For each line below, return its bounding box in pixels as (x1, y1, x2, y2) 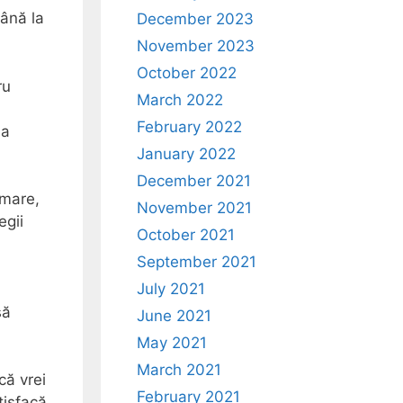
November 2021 (137, 199, 252, 217)
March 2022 (137, 91, 223, 109)
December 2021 (137, 172, 251, 190)
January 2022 (137, 145, 236, 163)
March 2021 (137, 361, 221, 379)
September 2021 (137, 253, 256, 271)
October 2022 (137, 64, 237, 82)
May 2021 (137, 334, 207, 352)
